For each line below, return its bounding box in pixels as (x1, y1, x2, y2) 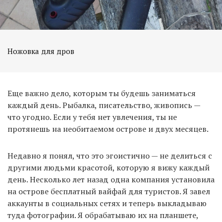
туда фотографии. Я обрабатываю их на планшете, (7, 209, 198, 221)
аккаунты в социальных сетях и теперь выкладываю (7, 197, 207, 209)
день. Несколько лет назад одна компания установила (7, 173, 215, 185)
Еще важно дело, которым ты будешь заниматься (7, 87, 196, 99)
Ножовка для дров (7, 46, 74, 56)
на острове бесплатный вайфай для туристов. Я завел (7, 185, 210, 197)
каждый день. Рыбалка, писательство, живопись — (7, 99, 200, 111)
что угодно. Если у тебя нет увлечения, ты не (7, 111, 177, 122)
